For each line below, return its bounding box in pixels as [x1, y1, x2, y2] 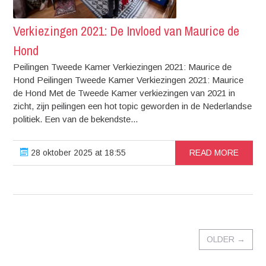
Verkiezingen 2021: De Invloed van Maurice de [13, 22, 240, 40]
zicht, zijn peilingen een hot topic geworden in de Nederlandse [13, 101, 252, 112]
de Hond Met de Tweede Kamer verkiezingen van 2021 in [13, 88, 236, 99]
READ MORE [189, 148, 239, 158]
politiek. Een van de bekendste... [13, 114, 138, 125]
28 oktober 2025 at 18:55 [28, 148, 126, 158]
